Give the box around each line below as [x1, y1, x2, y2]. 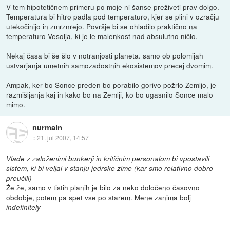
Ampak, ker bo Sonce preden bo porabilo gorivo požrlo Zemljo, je [6, 79, 217, 90]
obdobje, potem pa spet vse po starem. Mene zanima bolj [6, 191, 191, 202]
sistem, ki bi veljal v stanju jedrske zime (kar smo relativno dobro [6, 163, 214, 173]
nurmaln [32, 122, 62, 133]
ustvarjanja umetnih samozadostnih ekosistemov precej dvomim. [6, 60, 214, 70]
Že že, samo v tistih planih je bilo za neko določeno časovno [6, 182, 200, 193]
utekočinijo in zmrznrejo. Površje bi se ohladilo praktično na [6, 21, 198, 31]
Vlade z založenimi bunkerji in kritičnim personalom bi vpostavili [6, 153, 210, 163]
